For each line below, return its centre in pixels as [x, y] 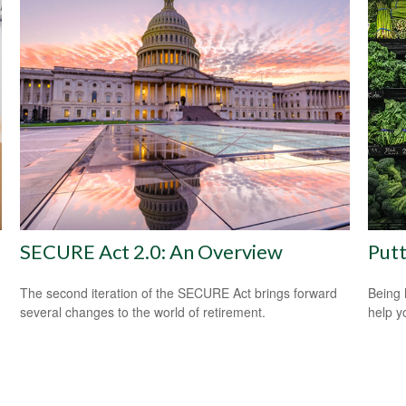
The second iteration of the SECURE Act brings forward [179, 292]
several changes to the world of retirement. [143, 311]
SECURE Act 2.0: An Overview [152, 251]
